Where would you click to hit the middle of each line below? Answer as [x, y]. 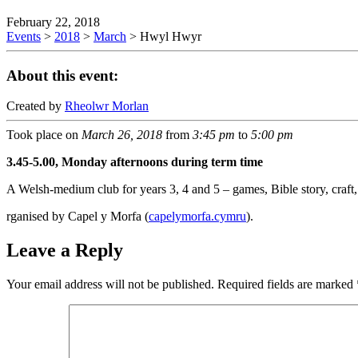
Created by [36, 106]
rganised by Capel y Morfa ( [78, 217]
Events [24, 36]
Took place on [44, 135]
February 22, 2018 [53, 22]
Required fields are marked [287, 284]
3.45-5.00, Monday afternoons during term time [135, 162]
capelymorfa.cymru [197, 217]
